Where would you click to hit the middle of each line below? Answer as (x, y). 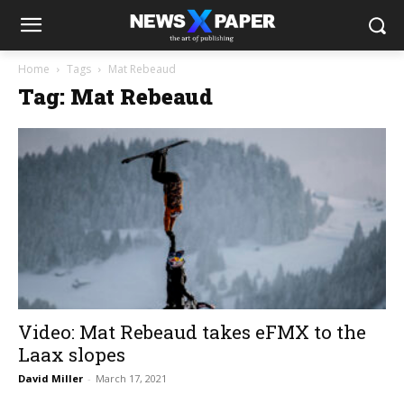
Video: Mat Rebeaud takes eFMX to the (192, 332)
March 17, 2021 (131, 379)
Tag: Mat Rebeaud (115, 96)
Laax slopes (72, 355)
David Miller (50, 379)
